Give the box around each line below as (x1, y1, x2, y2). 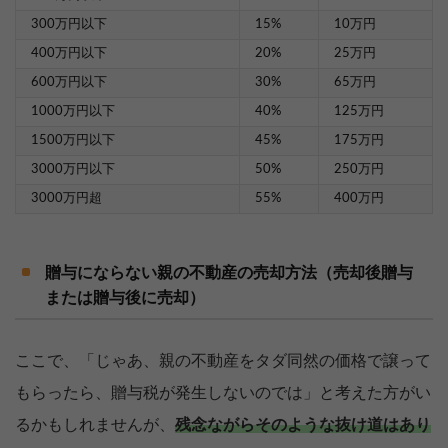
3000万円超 (31, 192, 102, 206)
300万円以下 (31, 18, 107, 32)
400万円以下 (31, 47, 107, 61)
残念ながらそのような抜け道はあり (175, 417, 431, 434)
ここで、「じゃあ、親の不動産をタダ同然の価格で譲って (15, 353, 431, 370)
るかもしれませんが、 (15, 417, 175, 434)
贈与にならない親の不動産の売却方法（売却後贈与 (45, 265, 413, 282)
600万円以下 (31, 76, 107, 90)
